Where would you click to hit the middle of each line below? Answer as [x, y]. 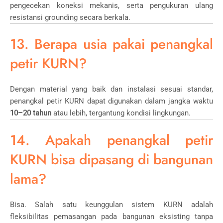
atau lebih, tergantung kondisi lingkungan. [121, 113]
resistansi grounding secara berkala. [70, 17]
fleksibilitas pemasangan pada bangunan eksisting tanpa [111, 217]
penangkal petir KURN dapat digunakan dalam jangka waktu [111, 101]
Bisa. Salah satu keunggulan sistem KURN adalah [111, 205]
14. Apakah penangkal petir [111, 140]
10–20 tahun [31, 113]
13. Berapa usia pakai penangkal [111, 44]
